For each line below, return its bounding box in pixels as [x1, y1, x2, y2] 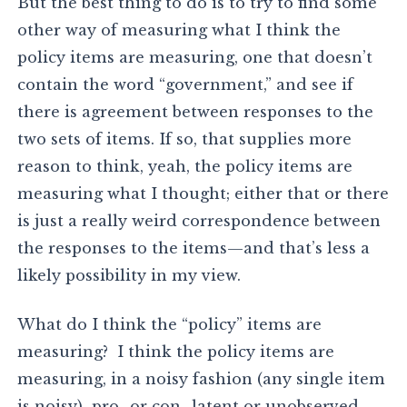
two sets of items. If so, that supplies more [17, 130, 352, 149]
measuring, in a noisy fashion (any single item [17, 370, 386, 389]
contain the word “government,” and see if [17, 75, 354, 94]
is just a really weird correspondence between [17, 212, 382, 231]
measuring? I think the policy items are [17, 342, 335, 362]
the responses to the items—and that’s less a [17, 239, 371, 258]
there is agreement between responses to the [17, 103, 374, 122]
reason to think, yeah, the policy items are [17, 157, 353, 176]
